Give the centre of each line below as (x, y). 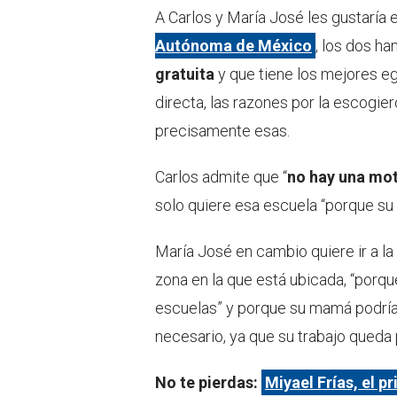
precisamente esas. (222, 131)
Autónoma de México (234, 46)
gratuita (185, 74)
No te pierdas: (209, 383)
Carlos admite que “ (221, 177)
